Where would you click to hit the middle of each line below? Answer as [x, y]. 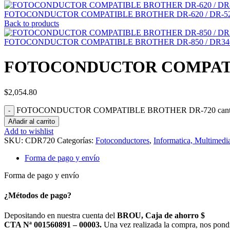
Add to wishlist [29, 131]
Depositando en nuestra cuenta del [61, 216]
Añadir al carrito [32, 121]
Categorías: [75, 140]
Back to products [32, 23]
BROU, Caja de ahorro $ [161, 216]
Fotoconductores [122, 140]
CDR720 [41, 140]
